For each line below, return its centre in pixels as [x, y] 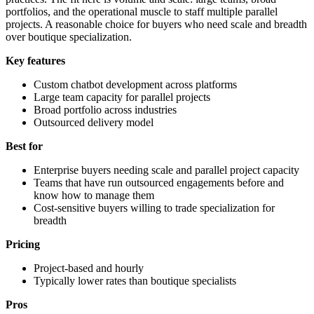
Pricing [23, 244]
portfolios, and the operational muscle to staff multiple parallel [142, 11]
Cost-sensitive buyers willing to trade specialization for [154, 207]
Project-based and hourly [89, 268]
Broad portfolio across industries [105, 109]
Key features [35, 60]
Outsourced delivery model [94, 122]
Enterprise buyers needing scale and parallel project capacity [166, 170]
